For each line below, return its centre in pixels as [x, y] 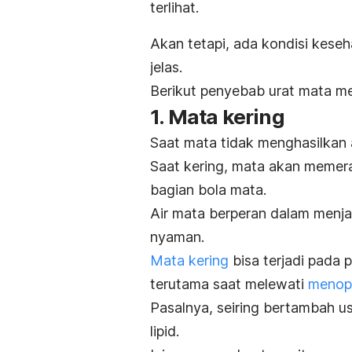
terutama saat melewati [229, 284]
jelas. [166, 68]
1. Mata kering [217, 117]
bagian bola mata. [208, 190]
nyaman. [177, 237]
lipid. [165, 332]
